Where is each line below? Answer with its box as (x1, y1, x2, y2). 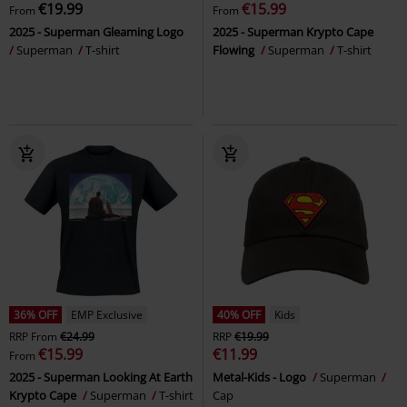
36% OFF (14, 307, 57, 323)
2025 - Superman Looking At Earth (9, 369, 193, 386)
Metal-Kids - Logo (213, 369, 309, 386)
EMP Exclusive (71, 307, 143, 323)
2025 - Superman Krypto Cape (213, 24, 373, 41)
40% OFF (217, 307, 261, 323)
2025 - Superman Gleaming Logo (9, 24, 186, 41)
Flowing (213, 42, 257, 59)
